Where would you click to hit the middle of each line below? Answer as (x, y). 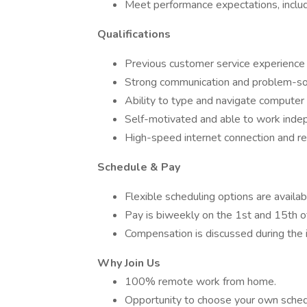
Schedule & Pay (139, 167)
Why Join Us (129, 263)
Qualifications (134, 34)
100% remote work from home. (200, 282)
